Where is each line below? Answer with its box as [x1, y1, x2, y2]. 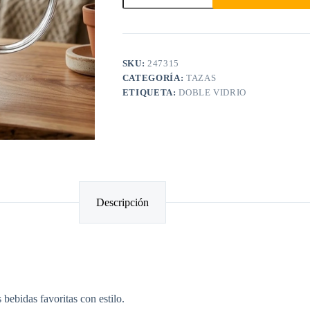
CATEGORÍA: [122, 73, 186, 83]
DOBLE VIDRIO [179, 87, 247, 98]
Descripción [96, 196, 149, 208]
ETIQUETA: [122, 87, 179, 98]
